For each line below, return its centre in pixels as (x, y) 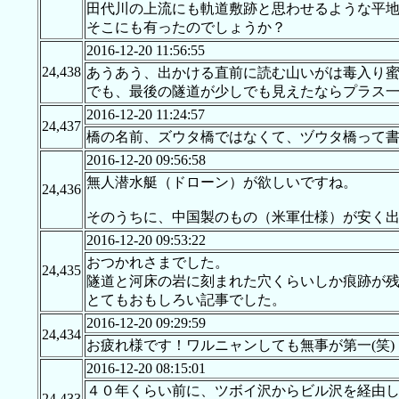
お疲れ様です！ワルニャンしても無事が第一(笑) (240, 346)
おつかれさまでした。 (157, 263)
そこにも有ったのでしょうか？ (186, 28)
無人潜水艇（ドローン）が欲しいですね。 (221, 183)
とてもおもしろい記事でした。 (186, 300)
